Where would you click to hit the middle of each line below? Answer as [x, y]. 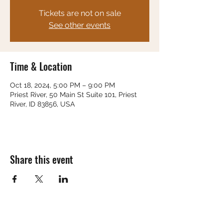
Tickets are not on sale [80, 13]
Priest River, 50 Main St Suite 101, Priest [73, 95]
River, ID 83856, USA [42, 104]
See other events [80, 25]
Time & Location [41, 66]
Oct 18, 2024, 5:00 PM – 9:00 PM [62, 85]
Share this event [42, 159]
